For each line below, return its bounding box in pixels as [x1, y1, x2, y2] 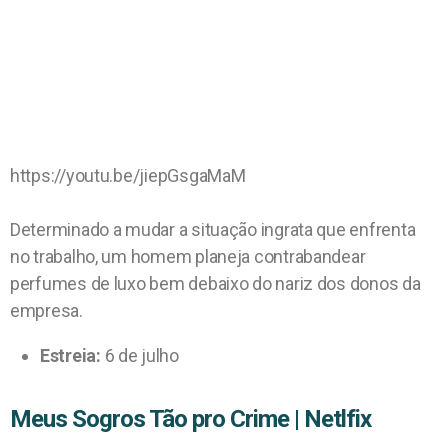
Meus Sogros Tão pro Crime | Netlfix [10, 404, 372, 433]
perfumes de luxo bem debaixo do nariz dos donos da [10, 272, 421, 294]
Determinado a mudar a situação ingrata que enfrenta [10, 218, 416, 240]
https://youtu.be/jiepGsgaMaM [10, 164, 246, 186]
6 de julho [100, 344, 179, 366]
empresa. [10, 299, 83, 321]
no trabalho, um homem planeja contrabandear [10, 245, 366, 267]
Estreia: [40, 344, 101, 366]
